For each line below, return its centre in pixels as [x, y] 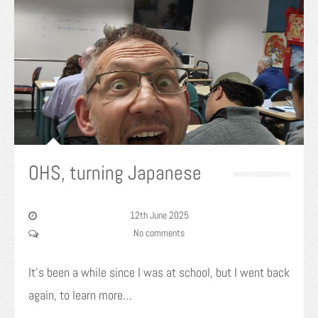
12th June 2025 [159, 215]
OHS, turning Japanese [115, 173]
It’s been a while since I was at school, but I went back [159, 273]
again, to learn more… [80, 295]
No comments [159, 233]
